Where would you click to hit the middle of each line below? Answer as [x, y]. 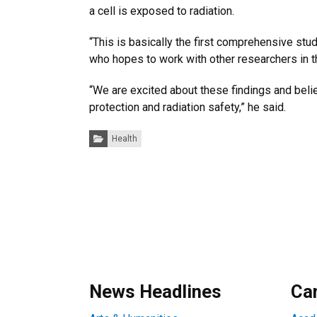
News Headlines [155, 292]
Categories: [111, 134]
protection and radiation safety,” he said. [188, 107]
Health [124, 139]
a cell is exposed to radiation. [162, 11]
